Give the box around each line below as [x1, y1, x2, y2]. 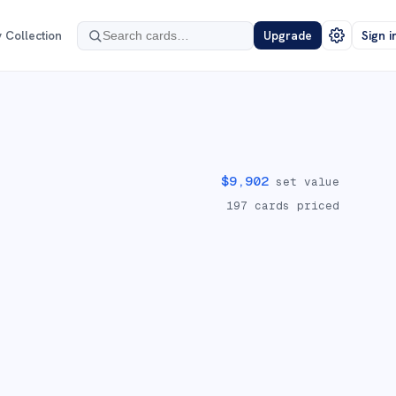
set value [269, 173, 339, 189]
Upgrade [263, 27, 312, 43]
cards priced [247, 197, 339, 213]
